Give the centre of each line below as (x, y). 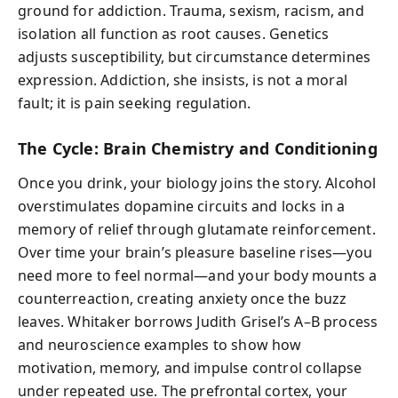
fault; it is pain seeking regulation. (135, 103)
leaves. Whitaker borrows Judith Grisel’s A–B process (198, 321)
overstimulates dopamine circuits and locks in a (182, 206)
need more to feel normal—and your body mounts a (198, 275)
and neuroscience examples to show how (160, 344)
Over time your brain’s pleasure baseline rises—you (195, 252)
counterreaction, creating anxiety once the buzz (183, 298)
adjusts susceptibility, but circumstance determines (195, 57)
